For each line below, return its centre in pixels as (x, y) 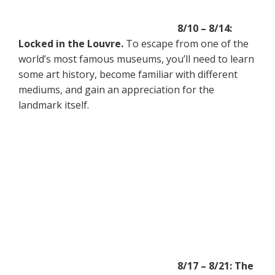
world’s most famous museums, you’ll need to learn (136, 59)
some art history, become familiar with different (128, 74)
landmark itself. (54, 105)
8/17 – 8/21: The (215, 266)
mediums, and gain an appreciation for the (116, 89)
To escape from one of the (186, 43)
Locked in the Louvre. (71, 43)
